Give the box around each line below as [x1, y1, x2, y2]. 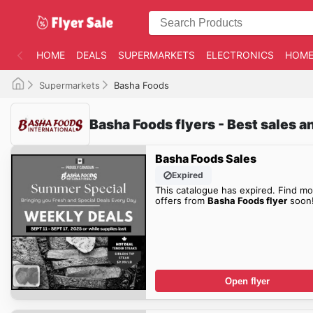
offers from [154, 194, 208, 206]
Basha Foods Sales [154, 151, 256, 166]
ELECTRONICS [206, 49, 274, 61]
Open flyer [224, 275, 270, 286]
